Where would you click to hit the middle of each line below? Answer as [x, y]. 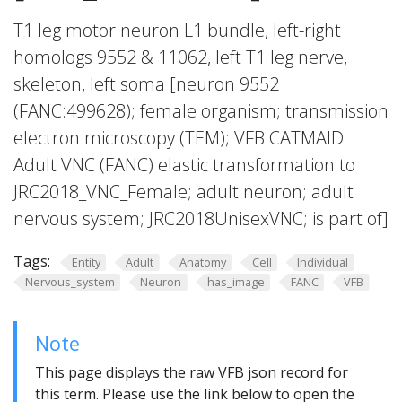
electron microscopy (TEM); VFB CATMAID [179, 138]
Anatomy [202, 262]
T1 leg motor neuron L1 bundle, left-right [177, 30]
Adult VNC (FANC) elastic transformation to [184, 165]
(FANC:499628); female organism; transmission [201, 111]
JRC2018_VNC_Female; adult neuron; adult [184, 192]
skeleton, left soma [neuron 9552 [146, 84]
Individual [323, 262]
